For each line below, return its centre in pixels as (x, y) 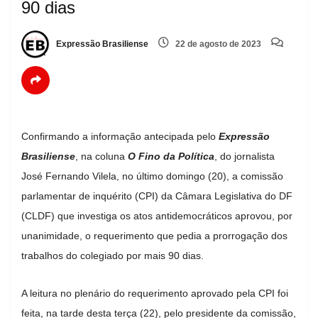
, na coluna (102, 156)
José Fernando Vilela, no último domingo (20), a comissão (152, 176)
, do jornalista (245, 156)
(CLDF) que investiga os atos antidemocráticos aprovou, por (157, 215)
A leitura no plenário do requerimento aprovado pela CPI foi (155, 293)
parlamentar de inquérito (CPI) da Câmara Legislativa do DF (157, 196)
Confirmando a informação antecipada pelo (120, 136)
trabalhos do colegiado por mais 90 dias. (114, 255)
